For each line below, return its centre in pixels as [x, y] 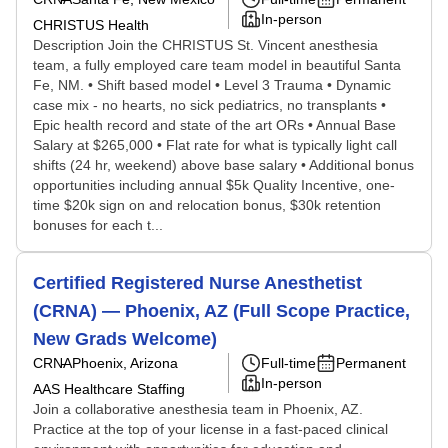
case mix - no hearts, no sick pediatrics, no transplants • [209, 105]
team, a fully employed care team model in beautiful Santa [217, 65]
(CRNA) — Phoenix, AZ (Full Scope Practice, [221, 311]
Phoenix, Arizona [125, 363]
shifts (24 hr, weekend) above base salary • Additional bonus [223, 165]
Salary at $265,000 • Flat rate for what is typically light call [215, 145]
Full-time [288, 363]
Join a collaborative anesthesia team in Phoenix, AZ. [198, 409]
